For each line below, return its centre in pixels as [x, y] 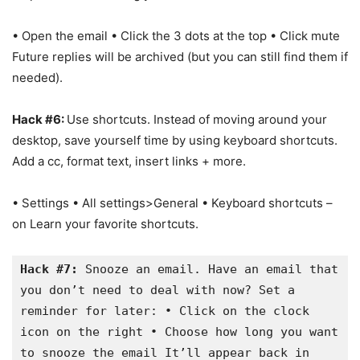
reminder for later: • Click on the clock [165, 311]
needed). [37, 77]
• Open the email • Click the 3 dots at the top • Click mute [176, 35]
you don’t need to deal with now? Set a [157, 290]
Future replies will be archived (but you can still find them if [180, 56]
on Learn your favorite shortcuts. [105, 223]
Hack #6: [39, 119]
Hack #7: [49, 269]
